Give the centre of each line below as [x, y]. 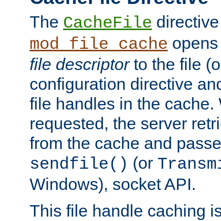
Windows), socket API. [113, 184]
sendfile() [79, 164]
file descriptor [79, 64]
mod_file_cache [99, 44]
